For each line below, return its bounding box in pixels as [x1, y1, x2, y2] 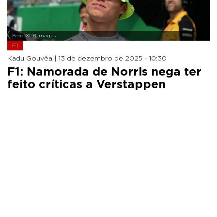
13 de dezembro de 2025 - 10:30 [59, 55, 167, 62]
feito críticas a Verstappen [7, 78, 166, 91]
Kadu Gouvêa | [7, 55, 59, 62]
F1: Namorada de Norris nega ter [7, 66, 201, 78]
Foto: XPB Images [12, 33, 56, 38]
